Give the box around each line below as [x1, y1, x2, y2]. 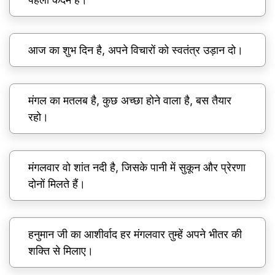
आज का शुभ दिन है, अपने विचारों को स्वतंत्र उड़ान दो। [28, 44, 243, 57]
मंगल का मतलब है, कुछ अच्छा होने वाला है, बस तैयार [28, 94, 231, 107]
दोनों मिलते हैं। [28, 177, 85, 191]
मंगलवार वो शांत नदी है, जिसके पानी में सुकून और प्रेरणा [28, 161, 246, 174]
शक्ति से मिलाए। [28, 244, 93, 258]
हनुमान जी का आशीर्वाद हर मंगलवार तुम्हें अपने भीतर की [28, 228, 242, 241]
